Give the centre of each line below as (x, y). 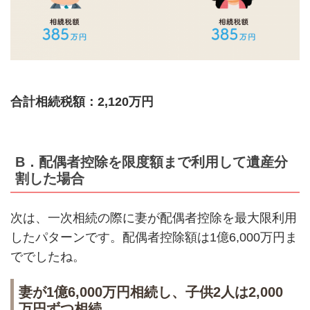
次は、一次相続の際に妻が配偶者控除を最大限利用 (153, 218)
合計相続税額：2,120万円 (82, 101)
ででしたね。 (47, 257)
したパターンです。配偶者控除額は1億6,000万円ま (154, 238)
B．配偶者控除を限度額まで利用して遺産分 (151, 162)
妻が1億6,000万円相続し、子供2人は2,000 (151, 292)
